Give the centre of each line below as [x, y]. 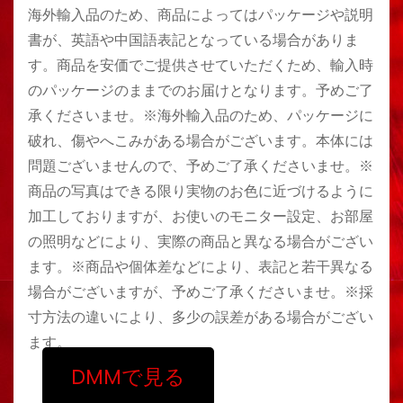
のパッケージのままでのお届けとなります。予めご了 [201, 90]
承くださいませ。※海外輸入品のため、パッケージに [201, 116]
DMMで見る [128, 377]
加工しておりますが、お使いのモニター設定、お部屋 [201, 216]
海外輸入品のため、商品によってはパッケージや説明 [201, 15]
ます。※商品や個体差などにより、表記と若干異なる [201, 267]
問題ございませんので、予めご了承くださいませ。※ [201, 166]
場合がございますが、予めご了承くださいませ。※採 [201, 292]
